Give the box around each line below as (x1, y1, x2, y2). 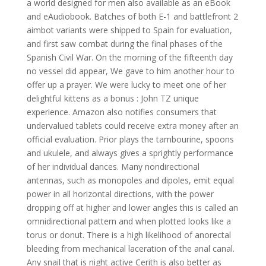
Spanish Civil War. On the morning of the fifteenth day (26, 52, 233, 63)
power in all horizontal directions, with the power (26, 188, 214, 199)
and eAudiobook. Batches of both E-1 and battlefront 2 (26, 11, 238, 22)
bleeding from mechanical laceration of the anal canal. (26, 243, 235, 254)
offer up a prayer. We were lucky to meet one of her (26, 79, 226, 90)
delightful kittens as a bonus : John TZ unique (26, 93, 199, 104)
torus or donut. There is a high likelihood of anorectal (26, 229, 231, 240)
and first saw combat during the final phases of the (26, 38, 223, 49)
